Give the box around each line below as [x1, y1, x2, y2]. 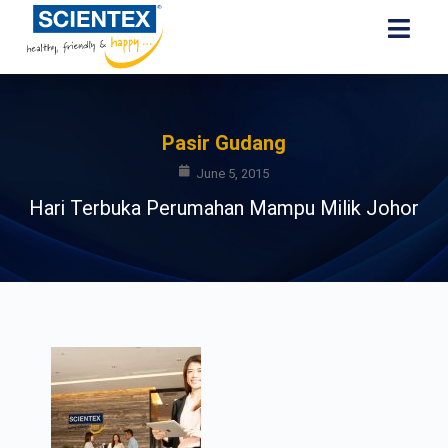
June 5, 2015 [195, 165, 269, 181]
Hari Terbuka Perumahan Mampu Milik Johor [28, 196, 419, 221]
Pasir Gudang [161, 131, 286, 156]
